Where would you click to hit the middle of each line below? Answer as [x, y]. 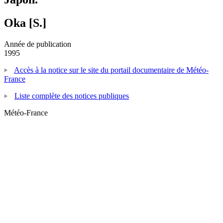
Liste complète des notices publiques [72, 96]
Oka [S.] [25, 23]
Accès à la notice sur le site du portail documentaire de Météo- [111, 70]
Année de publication [38, 44]
